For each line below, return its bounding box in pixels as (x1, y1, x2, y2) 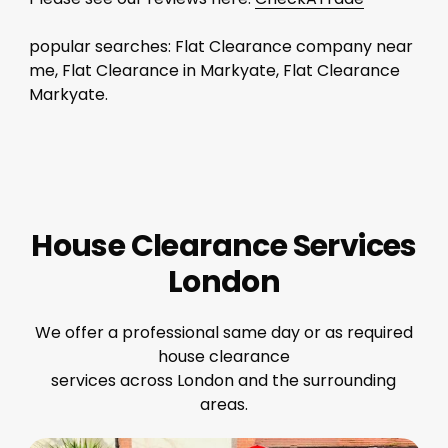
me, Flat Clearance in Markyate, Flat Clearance (28, 58, 400, 82)
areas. (199, 392, 248, 416)
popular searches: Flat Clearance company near (28, 34, 413, 58)
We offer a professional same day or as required (34, 320, 413, 344)
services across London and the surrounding (51, 368, 397, 392)
